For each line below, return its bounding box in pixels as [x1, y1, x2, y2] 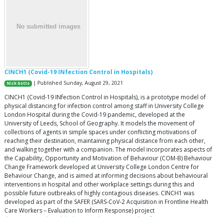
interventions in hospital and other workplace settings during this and [4, 180, 194, 189]
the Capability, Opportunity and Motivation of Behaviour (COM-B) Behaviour [4, 154, 212, 163]
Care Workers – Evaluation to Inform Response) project [4, 206, 155, 215]
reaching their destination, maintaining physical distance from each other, [4, 137, 205, 145]
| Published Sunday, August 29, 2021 [32, 79, 124, 87]
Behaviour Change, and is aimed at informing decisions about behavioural [4, 171, 208, 180]
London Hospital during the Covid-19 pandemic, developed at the [4, 110, 185, 119]
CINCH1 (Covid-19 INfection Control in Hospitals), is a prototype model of [4, 93, 206, 102]
